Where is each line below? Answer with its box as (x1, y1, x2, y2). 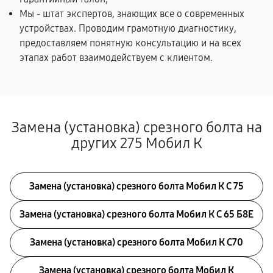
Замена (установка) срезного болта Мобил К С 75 (29, 180, 244, 192)
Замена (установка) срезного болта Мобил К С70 (30, 236, 243, 248)
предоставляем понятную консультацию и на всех (19, 37, 241, 49)
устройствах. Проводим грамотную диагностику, (19, 23, 236, 34)
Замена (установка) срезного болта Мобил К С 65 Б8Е (19, 208, 253, 220)
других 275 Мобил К (71, 135, 202, 152)
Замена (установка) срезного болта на (11, 119, 262, 136)
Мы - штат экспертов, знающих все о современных (19, 8, 244, 19)
